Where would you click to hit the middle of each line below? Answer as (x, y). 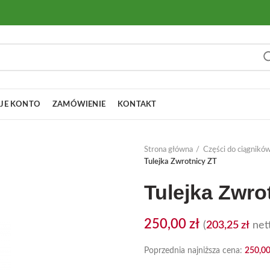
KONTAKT (137, 104)
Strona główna (168, 150)
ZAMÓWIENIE (79, 104)
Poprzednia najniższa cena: (194, 251)
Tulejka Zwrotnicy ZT (181, 162)
